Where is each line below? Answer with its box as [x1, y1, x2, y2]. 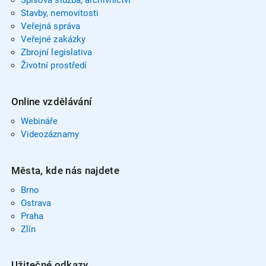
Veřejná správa [20, 21, 80, 32]
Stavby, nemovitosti [20, 8, 99, 19]
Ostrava [20, 197, 52, 208]
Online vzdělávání [11, 95, 92, 107]
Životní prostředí [20, 60, 87, 71]
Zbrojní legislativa [20, 47, 93, 58]
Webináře [20, 116, 58, 126]
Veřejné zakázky [20, 34, 86, 45]
